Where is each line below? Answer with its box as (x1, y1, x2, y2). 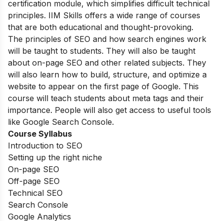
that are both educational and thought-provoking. (8, 22, 193, 32)
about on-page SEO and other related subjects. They (8, 57, 206, 68)
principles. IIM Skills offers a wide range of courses (8, 10, 200, 20)
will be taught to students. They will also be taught (8, 45, 195, 56)
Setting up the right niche (8, 152, 102, 162)
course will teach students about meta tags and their (8, 93, 204, 103)
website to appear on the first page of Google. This (8, 81, 199, 91)
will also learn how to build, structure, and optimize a (8, 69, 207, 79)
